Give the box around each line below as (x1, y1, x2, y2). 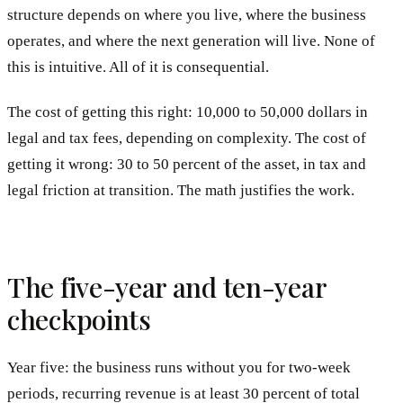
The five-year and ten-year (7, 268, 327, 305)
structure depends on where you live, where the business (7, 5, 366, 23)
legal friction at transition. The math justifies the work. (7, 181, 354, 199)
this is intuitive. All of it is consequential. (7, 58, 269, 76)
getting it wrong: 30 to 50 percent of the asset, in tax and (7, 155, 366, 173)
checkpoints (7, 300, 151, 337)
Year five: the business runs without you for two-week (7, 359, 351, 377)
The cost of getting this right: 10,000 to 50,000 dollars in (7, 103, 368, 121)
